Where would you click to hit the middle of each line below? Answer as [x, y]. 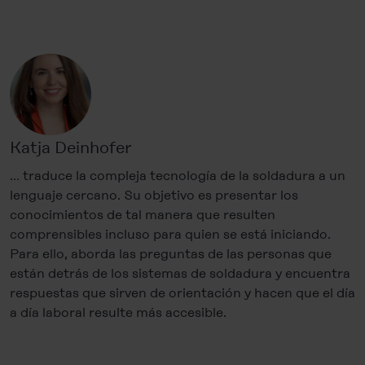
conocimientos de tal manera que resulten [143, 215]
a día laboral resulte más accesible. [118, 313]
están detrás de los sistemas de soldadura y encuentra [180, 274]
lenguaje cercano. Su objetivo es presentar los [154, 196]
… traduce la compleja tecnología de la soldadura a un [178, 176]
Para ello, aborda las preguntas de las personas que [171, 254]
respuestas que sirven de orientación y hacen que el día [182, 293]
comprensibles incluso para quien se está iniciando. [170, 235]
